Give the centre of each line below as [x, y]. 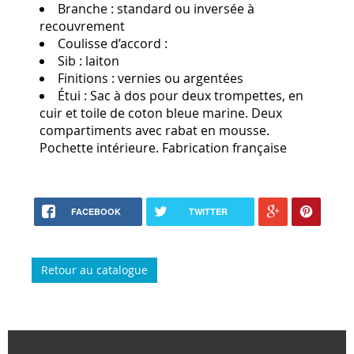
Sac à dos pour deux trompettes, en [197, 96]
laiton [102, 61]
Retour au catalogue [94, 270]
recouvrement [82, 26]
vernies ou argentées [181, 79]
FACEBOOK [96, 212]
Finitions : [88, 79]
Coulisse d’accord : [113, 44]
